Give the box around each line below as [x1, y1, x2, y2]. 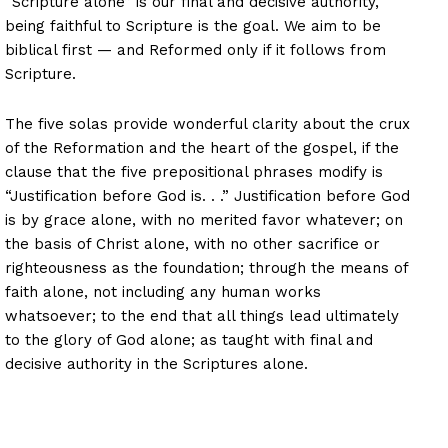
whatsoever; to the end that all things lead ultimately [5, 306, 399, 325]
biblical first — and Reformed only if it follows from [5, 40, 386, 59]
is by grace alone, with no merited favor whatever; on [5, 210, 403, 229]
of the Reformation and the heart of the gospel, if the [5, 138, 399, 157]
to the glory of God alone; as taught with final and [5, 330, 373, 349]
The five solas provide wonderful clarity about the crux [5, 114, 410, 133]
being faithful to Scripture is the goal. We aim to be [5, 16, 381, 35]
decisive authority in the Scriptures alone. [5, 354, 308, 373]
